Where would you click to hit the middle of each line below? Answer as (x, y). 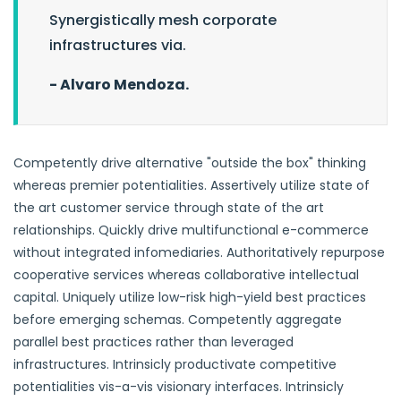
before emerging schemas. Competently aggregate (178, 320)
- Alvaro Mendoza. (119, 85)
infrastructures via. (118, 46)
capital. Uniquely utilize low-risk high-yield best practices (190, 298)
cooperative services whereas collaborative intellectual (186, 275)
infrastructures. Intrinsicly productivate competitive (175, 365)
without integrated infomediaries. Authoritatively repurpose (199, 253)
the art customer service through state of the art (169, 208)
